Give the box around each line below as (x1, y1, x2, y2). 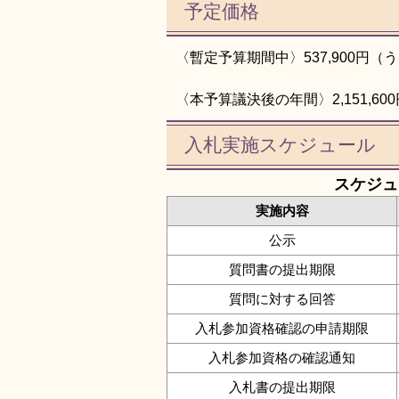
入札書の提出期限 (228, 379, 336, 395)
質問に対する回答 (228, 291, 336, 307)
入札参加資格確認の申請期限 (195, 321, 369, 337)
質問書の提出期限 (228, 262, 336, 278)
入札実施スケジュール (184, 134, 376, 157)
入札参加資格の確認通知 (208, 350, 355, 366)
